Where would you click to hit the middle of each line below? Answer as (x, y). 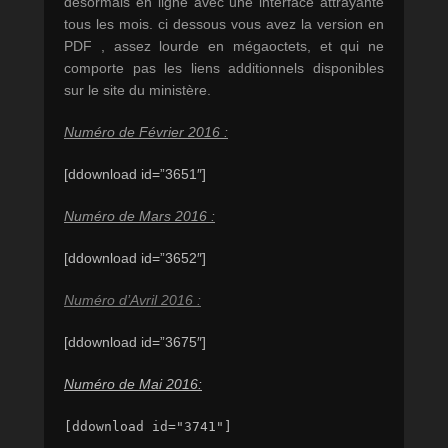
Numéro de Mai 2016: (133, 384)
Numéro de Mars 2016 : (139, 216)
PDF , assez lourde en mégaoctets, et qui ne (224, 46)
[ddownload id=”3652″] (135, 258)
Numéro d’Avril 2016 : (132, 300)
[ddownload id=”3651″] (135, 174)
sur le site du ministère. (137, 90)
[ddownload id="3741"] (148, 427)
